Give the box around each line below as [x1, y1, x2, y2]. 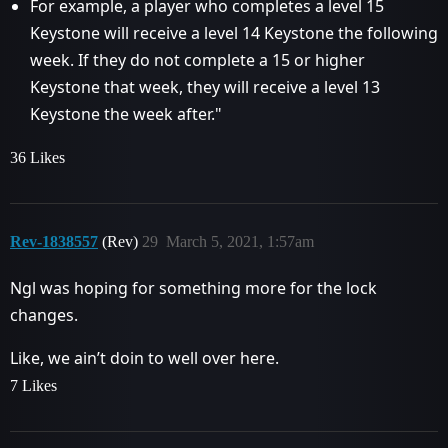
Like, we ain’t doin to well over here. [10, 347, 279, 369]
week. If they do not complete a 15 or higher [30, 49, 365, 71]
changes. [10, 304, 78, 326]
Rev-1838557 [10, 233, 98, 250]
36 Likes [10, 149, 65, 166]
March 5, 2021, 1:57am [166, 233, 314, 250]
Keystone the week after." [30, 103, 222, 125]
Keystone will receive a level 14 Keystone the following [30, 22, 438, 44]
